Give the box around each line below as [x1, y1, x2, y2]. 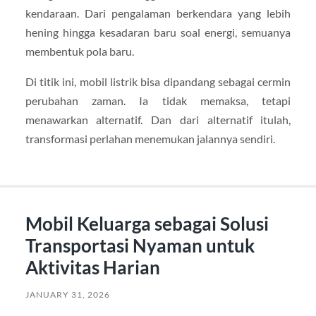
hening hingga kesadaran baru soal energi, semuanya [25, 25, 291, 39]
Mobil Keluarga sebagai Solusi [25, 212, 269, 236]
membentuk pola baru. [25, 44, 134, 59]
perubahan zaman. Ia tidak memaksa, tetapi [25, 94, 291, 108]
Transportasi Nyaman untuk [25, 234, 255, 257]
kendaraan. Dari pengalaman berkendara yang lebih [25, 6, 291, 20]
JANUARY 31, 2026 [25, 289, 110, 300]
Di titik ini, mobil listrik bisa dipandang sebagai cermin [25, 75, 291, 89]
